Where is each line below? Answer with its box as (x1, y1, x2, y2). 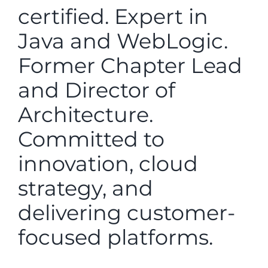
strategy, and (18, 175, 153, 201)
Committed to (18, 126, 165, 152)
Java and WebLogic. (18, 28, 228, 54)
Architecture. (18, 101, 153, 127)
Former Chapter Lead (18, 52, 242, 78)
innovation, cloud (18, 150, 198, 176)
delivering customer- (18, 199, 235, 226)
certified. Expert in (18, 3, 208, 29)
